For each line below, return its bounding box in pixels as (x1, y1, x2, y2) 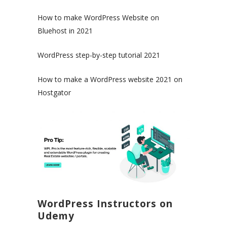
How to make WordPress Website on (37, 13, 159, 23)
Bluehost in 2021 (37, 26, 93, 36)
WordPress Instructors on (37, 197, 173, 210)
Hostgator (37, 88, 71, 98)
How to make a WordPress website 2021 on (37, 74, 182, 85)
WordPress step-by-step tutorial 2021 (37, 50, 160, 60)
